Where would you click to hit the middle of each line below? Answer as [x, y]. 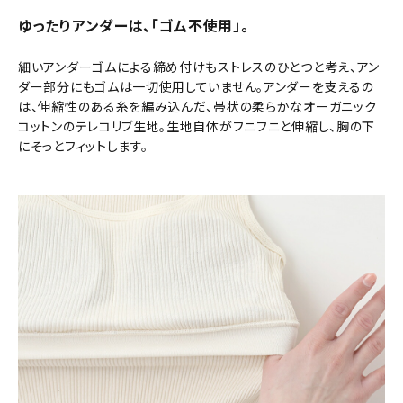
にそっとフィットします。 [83, 146]
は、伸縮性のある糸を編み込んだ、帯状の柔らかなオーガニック [197, 107]
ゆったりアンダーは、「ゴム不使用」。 [134, 26]
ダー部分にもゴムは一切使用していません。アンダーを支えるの [196, 87]
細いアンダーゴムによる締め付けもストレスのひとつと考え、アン [199, 67]
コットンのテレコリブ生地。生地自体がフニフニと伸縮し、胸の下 [197, 126]
